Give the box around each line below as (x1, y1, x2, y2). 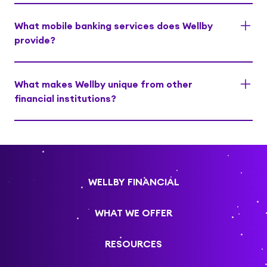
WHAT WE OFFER (95, 207, 172, 219)
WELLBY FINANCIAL (88, 176, 179, 188)
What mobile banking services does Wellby (14, 20, 213, 32)
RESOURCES (105, 238, 162, 250)
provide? (14, 34, 55, 46)
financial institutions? (14, 92, 116, 105)
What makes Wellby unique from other (14, 78, 193, 91)
